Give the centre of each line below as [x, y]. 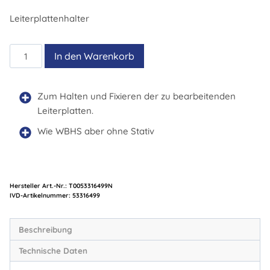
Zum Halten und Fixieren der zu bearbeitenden [137, 96]
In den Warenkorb [95, 56]
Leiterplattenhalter [49, 18]
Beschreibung [45, 229]
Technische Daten [53, 251]
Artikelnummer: [48, 195]
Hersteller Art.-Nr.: [39, 186]
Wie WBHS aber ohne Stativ [96, 131]
